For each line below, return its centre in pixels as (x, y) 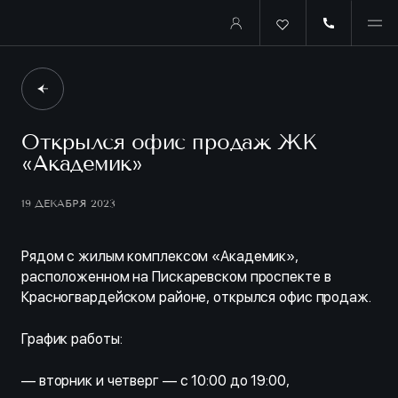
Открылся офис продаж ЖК (169, 142)
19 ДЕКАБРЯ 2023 (68, 203)
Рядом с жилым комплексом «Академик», (160, 256)
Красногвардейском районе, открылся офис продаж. (196, 297)
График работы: (72, 339)
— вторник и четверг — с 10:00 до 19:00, (155, 381)
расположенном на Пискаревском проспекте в (176, 277)
